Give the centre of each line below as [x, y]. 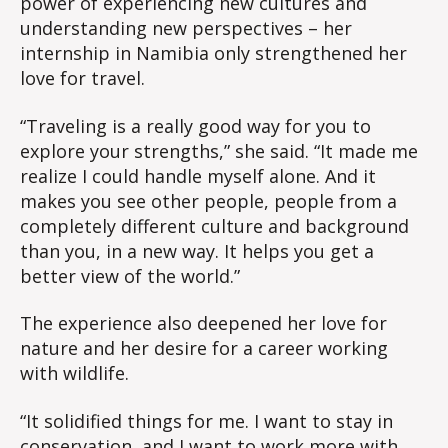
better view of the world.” [130, 275]
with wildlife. [74, 373]
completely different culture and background [214, 225]
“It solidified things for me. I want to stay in [206, 420]
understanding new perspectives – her [186, 28]
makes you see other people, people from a [208, 200]
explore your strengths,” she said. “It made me [219, 150]
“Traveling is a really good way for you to [195, 125]
